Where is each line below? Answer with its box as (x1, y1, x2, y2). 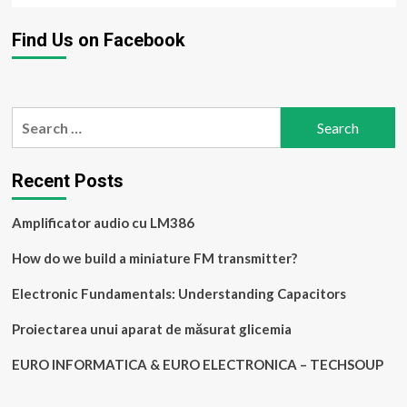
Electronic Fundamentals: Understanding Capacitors (11, 285, 346, 303)
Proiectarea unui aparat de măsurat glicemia (11, 321, 292, 338)
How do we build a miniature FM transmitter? (11, 250, 297, 267)
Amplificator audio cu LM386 (11, 214, 194, 232)
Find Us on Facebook (11, 29, 185, 52)
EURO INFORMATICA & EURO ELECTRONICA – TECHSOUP (11, 356, 383, 373)
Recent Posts (11, 170, 124, 193)
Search (10, 109, 57, 127)
